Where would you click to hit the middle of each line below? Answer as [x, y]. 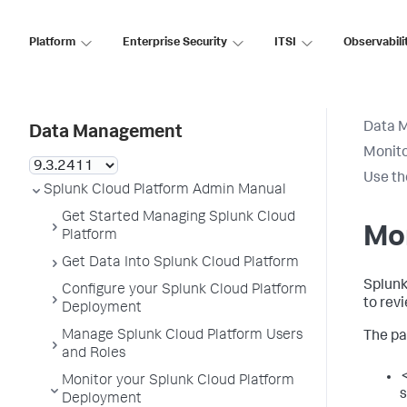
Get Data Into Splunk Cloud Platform [180, 263]
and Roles [94, 354]
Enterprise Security [175, 43]
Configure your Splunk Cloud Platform [184, 291]
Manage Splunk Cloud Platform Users [182, 336]
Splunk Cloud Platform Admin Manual [165, 191]
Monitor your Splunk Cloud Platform [178, 382]
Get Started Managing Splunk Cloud [179, 218]
